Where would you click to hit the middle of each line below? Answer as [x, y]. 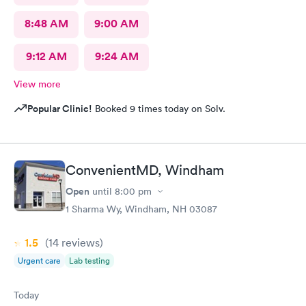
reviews [79, 242]
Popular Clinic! [60, 108]
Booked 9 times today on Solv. [159, 108]
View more [37, 84]
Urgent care [39, 261]
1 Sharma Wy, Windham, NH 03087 [141, 209]
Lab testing [89, 261]
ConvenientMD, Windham [145, 170]
